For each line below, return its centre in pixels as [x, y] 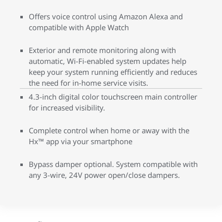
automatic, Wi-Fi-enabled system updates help [108, 61]
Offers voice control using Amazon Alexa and [106, 16]
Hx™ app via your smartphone [81, 141]
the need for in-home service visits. [88, 83]
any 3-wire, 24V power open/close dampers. [104, 175]
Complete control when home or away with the [109, 130]
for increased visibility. [67, 108]
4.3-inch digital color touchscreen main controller [113, 97]
